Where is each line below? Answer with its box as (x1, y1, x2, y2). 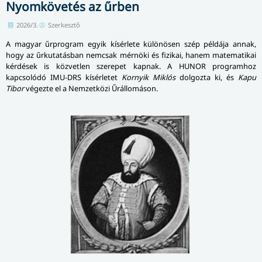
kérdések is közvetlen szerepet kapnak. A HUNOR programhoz (6, 60, 256, 71)
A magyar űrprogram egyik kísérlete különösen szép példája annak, (6, 38, 256, 49)
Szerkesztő (48, 20, 80, 29)
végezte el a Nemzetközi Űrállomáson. (24, 82, 158, 94)
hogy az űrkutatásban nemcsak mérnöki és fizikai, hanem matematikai (6, 49, 256, 60)
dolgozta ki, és (175, 71, 238, 82)
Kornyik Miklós (122, 71, 175, 82)
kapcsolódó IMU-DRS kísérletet (6, 71, 122, 82)
